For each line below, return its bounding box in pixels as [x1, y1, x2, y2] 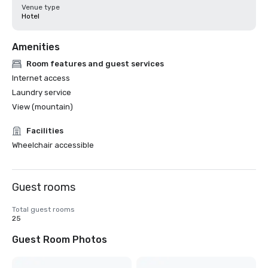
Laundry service [12, 88, 71, 97]
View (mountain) [12, 102, 73, 111]
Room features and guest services [26, 59, 164, 68]
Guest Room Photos [12, 234, 107, 245]
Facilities [26, 126, 63, 135]
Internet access [12, 74, 70, 83]
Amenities [12, 41, 60, 53]
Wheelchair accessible [12, 141, 94, 150]
